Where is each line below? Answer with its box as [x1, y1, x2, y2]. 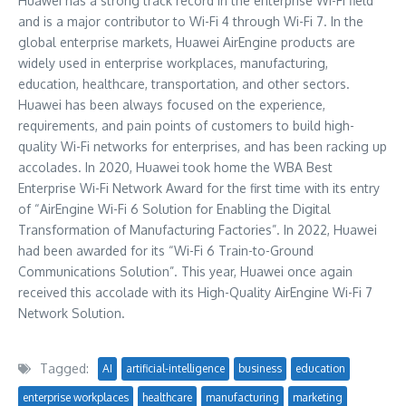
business [238, 362, 282, 375]
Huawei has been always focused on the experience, [18, 97, 325, 112]
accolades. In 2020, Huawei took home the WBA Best [18, 159, 333, 175]
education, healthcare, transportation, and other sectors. [18, 76, 350, 92]
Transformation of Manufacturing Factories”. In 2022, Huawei [18, 222, 377, 237]
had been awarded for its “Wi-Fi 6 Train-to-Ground [18, 243, 314, 258]
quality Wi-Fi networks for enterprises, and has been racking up [18, 139, 387, 154]
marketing [293, 391, 343, 404]
